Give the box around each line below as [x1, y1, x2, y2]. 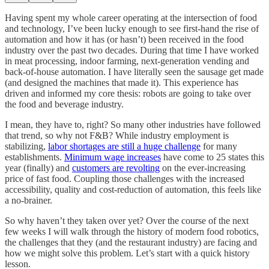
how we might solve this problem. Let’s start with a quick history [5, 247, 250, 258]
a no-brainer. [5, 195, 52, 205]
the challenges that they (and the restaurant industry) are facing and [5, 237, 257, 247]
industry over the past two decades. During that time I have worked [5, 44, 259, 55]
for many [201, 141, 237, 151]
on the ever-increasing [160, 162, 246, 173]
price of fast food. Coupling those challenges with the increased [5, 173, 244, 184]
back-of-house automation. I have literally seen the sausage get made [5, 66, 264, 77]
